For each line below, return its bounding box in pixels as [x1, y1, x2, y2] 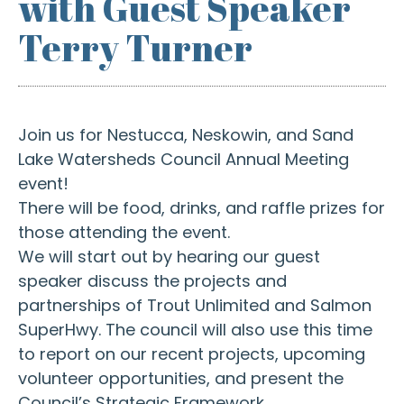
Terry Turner [17, 23, 252, 72]
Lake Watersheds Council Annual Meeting [17, 147, 349, 170]
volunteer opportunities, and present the [17, 366, 344, 390]
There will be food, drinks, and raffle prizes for [17, 196, 385, 219]
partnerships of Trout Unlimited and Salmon [17, 293, 372, 317]
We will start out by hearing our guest [17, 244, 320, 268]
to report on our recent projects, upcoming [17, 342, 365, 365]
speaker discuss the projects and [17, 269, 287, 292]
